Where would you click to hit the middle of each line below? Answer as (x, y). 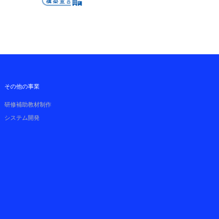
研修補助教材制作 (28, 105)
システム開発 (22, 118)
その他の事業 (22, 87)
